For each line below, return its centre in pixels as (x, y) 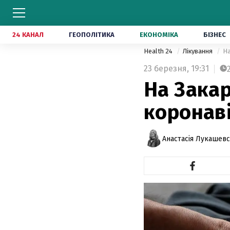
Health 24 (159, 51)
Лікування (198, 51)
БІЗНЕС (215, 35)
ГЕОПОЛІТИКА (92, 35)
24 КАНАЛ (28, 35)
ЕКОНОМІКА (159, 35)
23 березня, (166, 69)
